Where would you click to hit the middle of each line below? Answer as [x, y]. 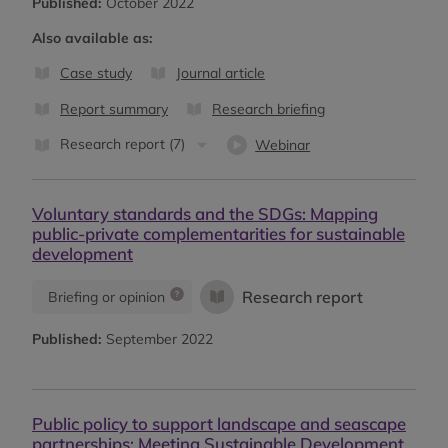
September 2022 [157, 338]
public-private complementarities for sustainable [218, 233]
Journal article [220, 72]
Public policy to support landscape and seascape [219, 423]
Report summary [114, 108]
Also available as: [92, 37]
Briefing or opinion [106, 296]
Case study [96, 72]
